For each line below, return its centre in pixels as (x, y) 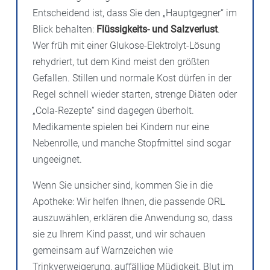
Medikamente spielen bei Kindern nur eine (121, 127)
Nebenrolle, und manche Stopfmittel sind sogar (132, 143)
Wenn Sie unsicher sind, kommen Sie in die (123, 185)
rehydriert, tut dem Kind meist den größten (121, 61)
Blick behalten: (64, 29)
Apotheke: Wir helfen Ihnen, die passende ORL (129, 201)
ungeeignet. (57, 159)
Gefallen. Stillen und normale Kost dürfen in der (132, 78)
